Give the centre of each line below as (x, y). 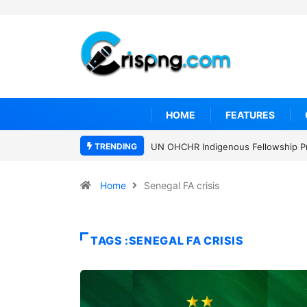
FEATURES (250, 114)
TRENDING (115, 146)
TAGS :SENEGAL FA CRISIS (167, 241)
